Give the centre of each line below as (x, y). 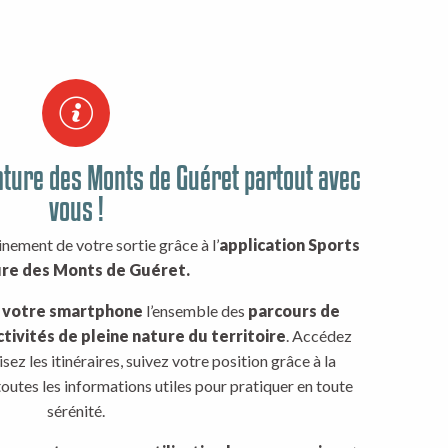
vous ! (76, 208)
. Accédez (319, 335)
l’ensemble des (195, 310)
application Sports (289, 244)
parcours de (293, 310)
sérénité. (76, 410)
